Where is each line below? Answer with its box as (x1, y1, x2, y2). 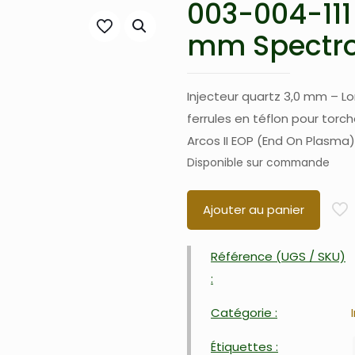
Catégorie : (211, 304, 277, 322)
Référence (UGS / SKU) (211, 248, 345, 265)
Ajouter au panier (203, 201, 304, 219)
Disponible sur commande (187, 155, 330, 171)
